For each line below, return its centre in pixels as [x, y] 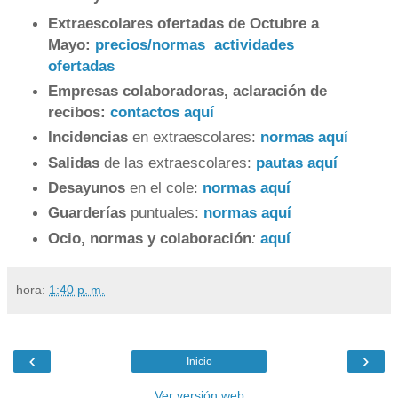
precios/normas [150, 44]
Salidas [76, 162]
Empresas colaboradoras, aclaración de [187, 90]
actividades [254, 44]
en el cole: [166, 187]
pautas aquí [296, 162]
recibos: [79, 111]
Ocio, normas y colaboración [149, 238]
